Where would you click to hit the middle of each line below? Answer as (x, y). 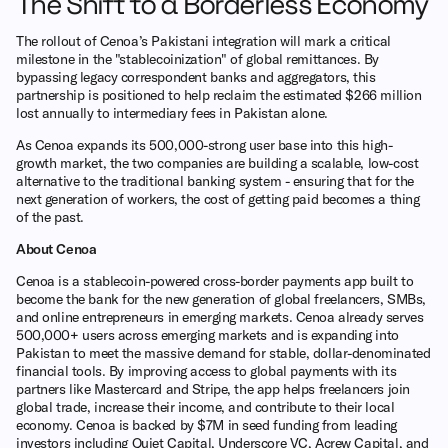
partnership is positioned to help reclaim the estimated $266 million (219, 94)
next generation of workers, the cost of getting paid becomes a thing (218, 198)
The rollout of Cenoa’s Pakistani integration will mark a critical (203, 40)
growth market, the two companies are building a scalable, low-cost (217, 162)
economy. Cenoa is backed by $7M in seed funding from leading (206, 424)
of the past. (50, 216)
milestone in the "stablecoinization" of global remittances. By (197, 58)
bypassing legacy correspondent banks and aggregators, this (196, 76)
